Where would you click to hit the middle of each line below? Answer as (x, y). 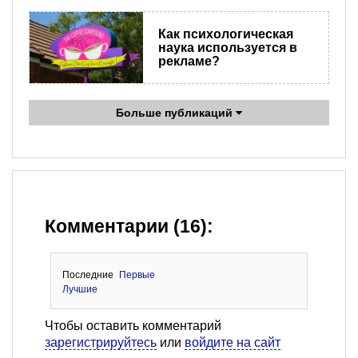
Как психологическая (225, 34)
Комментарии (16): (129, 227)
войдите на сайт (233, 343)
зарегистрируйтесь (101, 343)
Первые (137, 275)
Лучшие (80, 290)
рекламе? (189, 62)
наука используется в (227, 48)
